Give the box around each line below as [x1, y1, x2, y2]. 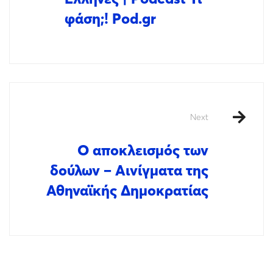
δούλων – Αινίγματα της [50, 161, 208, 179]
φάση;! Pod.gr [65, 10, 156, 27]
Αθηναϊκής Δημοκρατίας [46, 182, 208, 199]
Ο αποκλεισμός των [77, 141, 208, 159]
